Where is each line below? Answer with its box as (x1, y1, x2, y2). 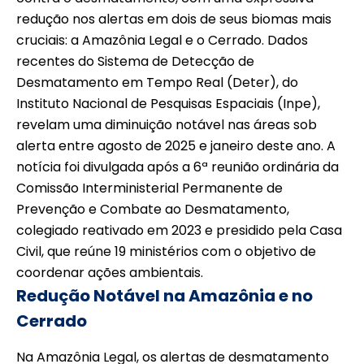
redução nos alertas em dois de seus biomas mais (16, 10, 331, 29)
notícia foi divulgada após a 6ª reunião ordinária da (16, 158, 339, 177)
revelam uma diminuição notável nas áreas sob (16, 115, 317, 135)
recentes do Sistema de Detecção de (16, 52, 254, 71)
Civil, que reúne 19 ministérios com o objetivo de (16, 242, 316, 262)
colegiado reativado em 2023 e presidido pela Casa (16, 221, 342, 240)
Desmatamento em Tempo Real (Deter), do (16, 73, 298, 93)
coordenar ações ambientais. (16, 263, 203, 283)
